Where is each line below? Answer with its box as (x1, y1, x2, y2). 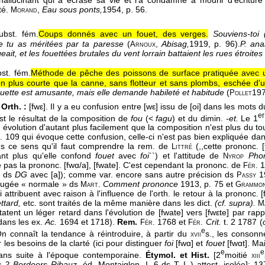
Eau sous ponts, (42, 4, 102, 14)
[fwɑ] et (173, 238, 206, 248)
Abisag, (161, 38, 190, 49)
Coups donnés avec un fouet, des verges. (38, 28, 209, 38)
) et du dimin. (172, 113, 226, 123)
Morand (11, 5, 37, 14)
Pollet (230, 88, 252, 97)
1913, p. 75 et (177, 179, 236, 189)
